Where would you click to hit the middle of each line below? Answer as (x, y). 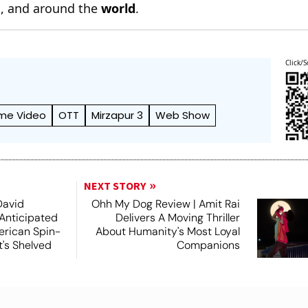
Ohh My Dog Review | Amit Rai (165, 203)
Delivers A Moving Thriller (177, 217)
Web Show (183, 115)
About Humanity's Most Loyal (167, 231)
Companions (208, 245)
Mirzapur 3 (118, 115)
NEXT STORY (114, 186)
